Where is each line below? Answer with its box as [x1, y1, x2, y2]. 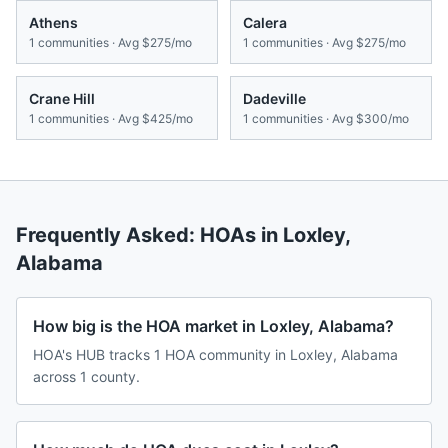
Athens [29, 14, 78, 32]
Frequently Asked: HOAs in [16, 223, 283, 248]
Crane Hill [29, 90, 95, 108]
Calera [243, 14, 287, 32]
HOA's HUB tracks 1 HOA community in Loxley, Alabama [33, 346, 398, 364]
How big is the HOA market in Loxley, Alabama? [33, 316, 394, 337]
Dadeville [243, 90, 306, 108]
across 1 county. [33, 368, 140, 386]
